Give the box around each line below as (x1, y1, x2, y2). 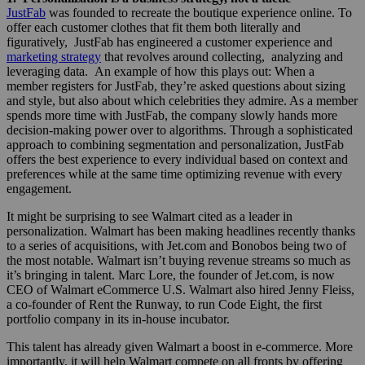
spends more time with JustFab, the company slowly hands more (7, 108, 337, 122)
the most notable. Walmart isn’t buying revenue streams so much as (7, 253, 350, 267)
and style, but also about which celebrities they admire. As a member (7, 93, 358, 108)
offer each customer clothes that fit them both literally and (7, 20, 301, 34)
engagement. (7, 181, 72, 196)
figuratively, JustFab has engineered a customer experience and (7, 34, 332, 49)
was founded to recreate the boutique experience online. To (46, 5, 352, 20)
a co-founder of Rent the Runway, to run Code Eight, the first (7, 297, 322, 311)
